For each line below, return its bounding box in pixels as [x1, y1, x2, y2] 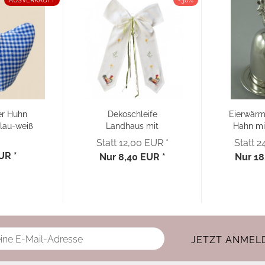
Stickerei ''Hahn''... [98, 133, 166, 143]
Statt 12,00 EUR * [96, 137, 169, 148]
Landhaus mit [106, 121, 159, 131]
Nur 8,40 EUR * [99, 151, 166, 163]
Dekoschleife [107, 109, 157, 119]
